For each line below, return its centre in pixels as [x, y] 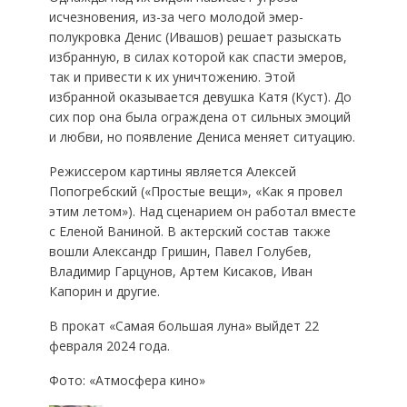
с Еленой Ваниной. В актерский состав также [189, 231]
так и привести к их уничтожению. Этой [172, 76]
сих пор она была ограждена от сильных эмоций [199, 116]
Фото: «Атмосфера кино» [127, 380]
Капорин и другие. [104, 291]
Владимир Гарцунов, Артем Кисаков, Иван [180, 271]
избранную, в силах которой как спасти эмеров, [198, 56]
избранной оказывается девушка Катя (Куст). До [200, 96]
